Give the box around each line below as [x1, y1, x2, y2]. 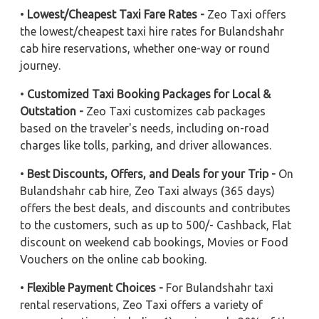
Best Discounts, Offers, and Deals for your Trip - [27, 167, 276, 180]
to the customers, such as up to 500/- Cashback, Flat [20, 218, 291, 231]
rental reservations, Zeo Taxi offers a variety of [20, 298, 263, 311]
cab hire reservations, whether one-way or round [20, 41, 270, 55]
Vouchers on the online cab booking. [20, 252, 206, 266]
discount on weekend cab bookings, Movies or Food [20, 235, 288, 249]
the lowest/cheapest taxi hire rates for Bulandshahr [20, 24, 284, 38]
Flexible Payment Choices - [27, 281, 163, 294]
